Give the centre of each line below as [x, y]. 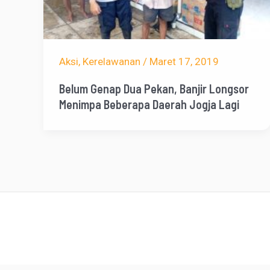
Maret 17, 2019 [184, 62]
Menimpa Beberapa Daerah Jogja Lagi [149, 105]
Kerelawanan [111, 62]
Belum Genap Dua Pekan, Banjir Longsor [154, 89]
